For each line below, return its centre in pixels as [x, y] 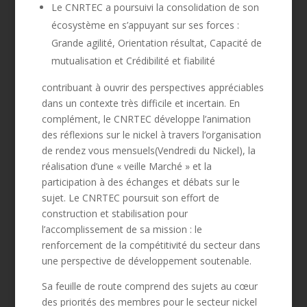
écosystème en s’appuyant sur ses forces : [145, 25]
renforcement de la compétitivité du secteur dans [151, 245]
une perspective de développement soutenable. [146, 260]
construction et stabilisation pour [114, 213]
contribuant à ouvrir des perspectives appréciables [152, 87]
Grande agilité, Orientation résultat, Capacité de [156, 42]
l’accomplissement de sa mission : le [122, 229]
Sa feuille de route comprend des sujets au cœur [149, 286]
